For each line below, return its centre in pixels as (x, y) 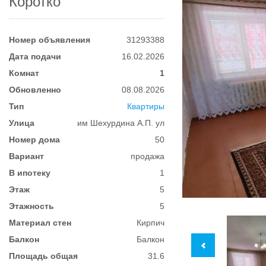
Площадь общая (43, 256)
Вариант (26, 156)
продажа (148, 156)
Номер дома (34, 140)
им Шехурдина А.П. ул (121, 123)
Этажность (31, 206)
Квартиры (146, 106)
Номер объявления (50, 40)
